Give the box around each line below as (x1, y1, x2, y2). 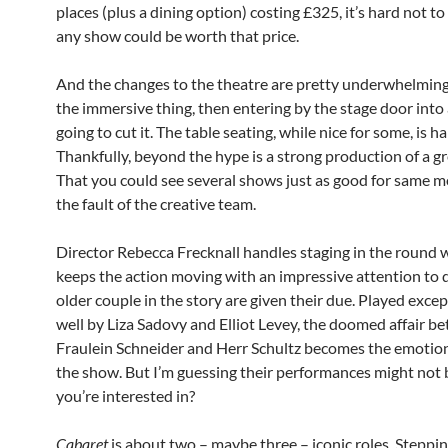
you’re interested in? (56, 386, 195, 405)
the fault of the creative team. (56, 194, 256, 213)
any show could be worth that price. (56, 26, 299, 45)
